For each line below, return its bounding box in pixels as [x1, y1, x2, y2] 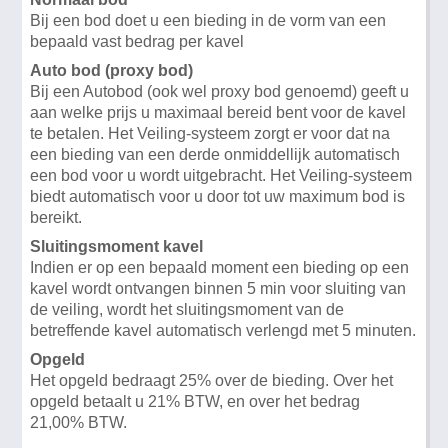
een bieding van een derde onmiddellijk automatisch [30, 145, 401, 163]
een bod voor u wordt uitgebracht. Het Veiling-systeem [30, 166, 413, 184]
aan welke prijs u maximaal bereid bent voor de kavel [30, 103, 407, 121]
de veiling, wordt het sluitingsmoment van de [30, 300, 345, 318]
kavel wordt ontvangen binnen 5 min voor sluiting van [30, 279, 407, 297]
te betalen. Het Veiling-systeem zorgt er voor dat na [30, 124, 391, 142]
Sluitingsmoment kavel [30, 237, 204, 255]
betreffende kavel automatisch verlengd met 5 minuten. [30, 321, 417, 339]
